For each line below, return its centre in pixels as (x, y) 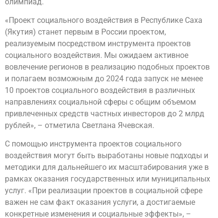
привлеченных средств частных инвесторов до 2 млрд (105, 114)
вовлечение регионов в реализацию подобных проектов (107, 67)
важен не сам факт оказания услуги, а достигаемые (100, 202)
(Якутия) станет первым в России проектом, (85, 32)
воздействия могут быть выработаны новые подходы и (107, 156)
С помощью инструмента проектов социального (93, 144)
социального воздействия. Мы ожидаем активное (97, 55)
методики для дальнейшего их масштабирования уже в (107, 167)
